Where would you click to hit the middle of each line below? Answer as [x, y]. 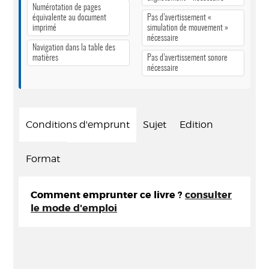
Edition [196, 125]
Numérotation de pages [67, 8]
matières [45, 58]
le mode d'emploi [74, 208]
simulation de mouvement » [188, 28]
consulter [208, 195]
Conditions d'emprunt [78, 125]
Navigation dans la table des [74, 48]
